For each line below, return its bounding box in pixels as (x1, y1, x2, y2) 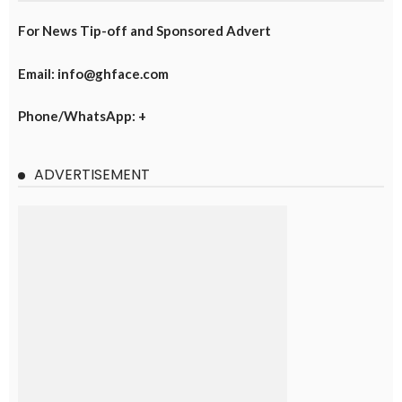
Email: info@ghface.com (18, 65, 169, 82)
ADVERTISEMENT (34, 164, 150, 186)
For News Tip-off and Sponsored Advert (18, 22, 271, 39)
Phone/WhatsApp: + (18, 108, 146, 125)
